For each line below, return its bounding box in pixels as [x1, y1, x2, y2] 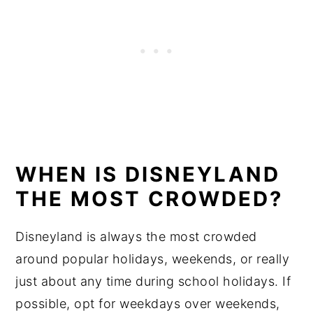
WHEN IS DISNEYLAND [15, 162, 281, 187]
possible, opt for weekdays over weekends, [15, 296, 280, 312]
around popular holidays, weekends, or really [15, 252, 290, 267]
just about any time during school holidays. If [15, 274, 291, 289]
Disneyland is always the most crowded [15, 229, 257, 245]
